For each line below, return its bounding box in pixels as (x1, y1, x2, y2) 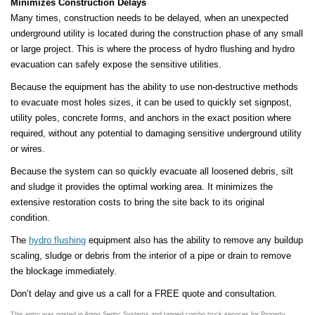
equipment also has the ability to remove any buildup (86, 234, 303, 245)
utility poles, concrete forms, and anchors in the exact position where (11, 112, 291, 123)
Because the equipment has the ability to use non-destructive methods (11, 81, 298, 92)
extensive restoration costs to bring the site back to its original (11, 196, 264, 207)
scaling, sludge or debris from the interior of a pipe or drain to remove (11, 250, 291, 261)
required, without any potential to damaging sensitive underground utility (11, 127, 302, 139)
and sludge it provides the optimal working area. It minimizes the (11, 181, 273, 192)
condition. (11, 212, 50, 223)
